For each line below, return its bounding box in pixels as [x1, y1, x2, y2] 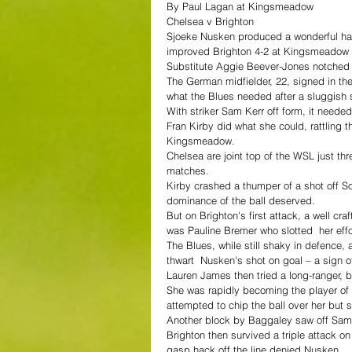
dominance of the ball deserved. [167, 193, 315, 207]
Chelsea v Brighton [167, 14, 254, 27]
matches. [167, 163, 209, 177]
